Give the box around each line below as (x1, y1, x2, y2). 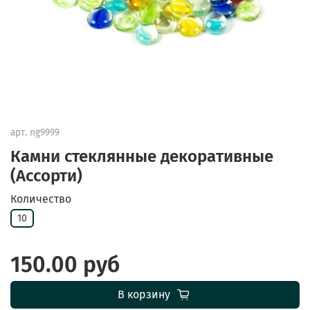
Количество (10, 192, 71, 206)
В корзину (117, 288, 170, 302)
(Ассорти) (10, 165, 82, 185)
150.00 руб (10, 251, 120, 278)
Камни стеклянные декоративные (10, 146, 273, 166)
